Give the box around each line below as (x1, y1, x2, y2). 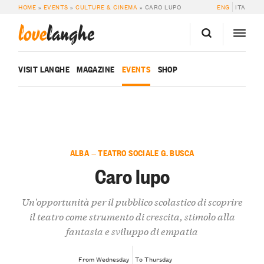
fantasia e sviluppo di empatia (66, 224, 198, 238)
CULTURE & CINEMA (75, 2, 138, 12)
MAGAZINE (77, 62, 115, 75)
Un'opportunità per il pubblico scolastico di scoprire (21, 194, 243, 209)
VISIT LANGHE (18, 62, 70, 75)
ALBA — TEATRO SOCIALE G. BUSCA (70, 146, 194, 159)
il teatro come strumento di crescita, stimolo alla (29, 209, 235, 223)
